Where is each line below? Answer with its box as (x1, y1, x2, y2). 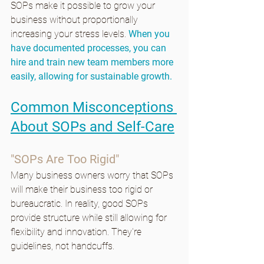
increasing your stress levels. (11, 28, 128, 39)
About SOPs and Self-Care (11, 118, 174, 135)
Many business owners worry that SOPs (11, 169, 176, 181)
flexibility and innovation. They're (11, 226, 144, 237)
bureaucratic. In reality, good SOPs (11, 197, 150, 209)
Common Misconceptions (11, 98, 177, 115)
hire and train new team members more (11, 56, 176, 68)
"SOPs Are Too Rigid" (11, 151, 119, 166)
